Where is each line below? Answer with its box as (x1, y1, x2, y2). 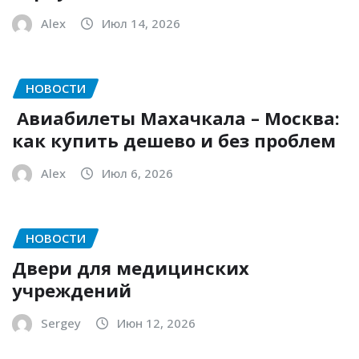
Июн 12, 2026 (117, 314, 196, 331)
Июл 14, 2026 (102, 15, 180, 32)
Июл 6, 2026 (102, 165, 173, 182)
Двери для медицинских (12, 255, 249, 280)
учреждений (12, 277, 131, 302)
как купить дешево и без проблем (12, 128, 336, 153)
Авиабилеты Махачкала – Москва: (12, 106, 340, 131)
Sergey (41, 314, 81, 331)
